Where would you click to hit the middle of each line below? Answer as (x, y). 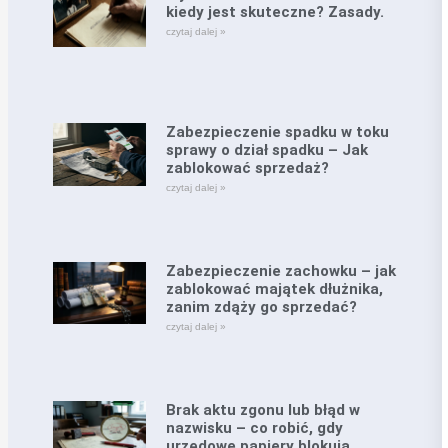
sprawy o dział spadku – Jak (266, 150)
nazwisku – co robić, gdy (254, 427)
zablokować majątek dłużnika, (274, 289)
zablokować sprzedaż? (247, 168)
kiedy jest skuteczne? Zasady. (274, 11)
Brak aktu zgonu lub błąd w (262, 409)
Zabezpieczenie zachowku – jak (280, 271)
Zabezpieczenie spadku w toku (277, 132)
